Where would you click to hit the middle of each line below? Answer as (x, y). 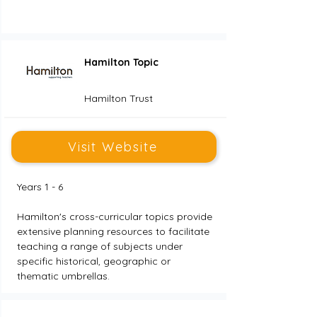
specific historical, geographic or (95, 261)
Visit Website (113, 147)
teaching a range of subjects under (101, 246)
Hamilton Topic (121, 62)
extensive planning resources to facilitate (114, 231)
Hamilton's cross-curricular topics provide (116, 217)
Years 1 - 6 (40, 187)
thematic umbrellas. (63, 276)
